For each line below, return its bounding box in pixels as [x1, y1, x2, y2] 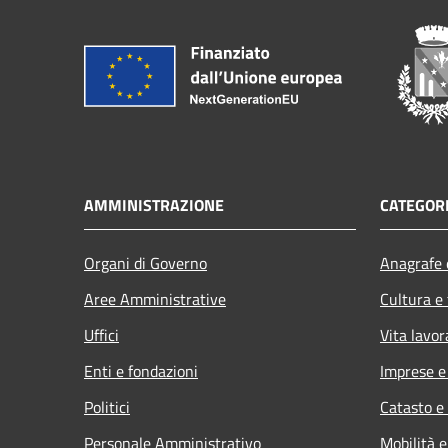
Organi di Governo [84, 250, 207, 275]
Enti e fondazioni [84, 358, 198, 383]
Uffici [84, 322, 119, 347]
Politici [84, 394, 130, 419]
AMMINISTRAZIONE [84, 192, 224, 217]
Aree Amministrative [84, 286, 226, 311]
